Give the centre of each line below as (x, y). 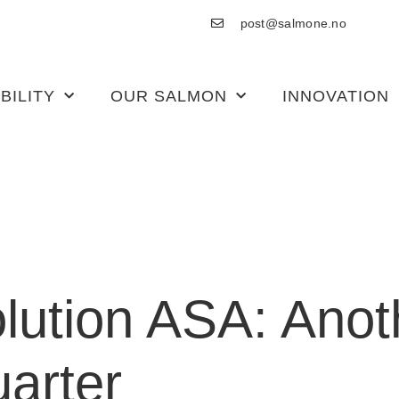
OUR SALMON (168, 96)
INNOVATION (335, 96)
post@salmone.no (293, 23)
